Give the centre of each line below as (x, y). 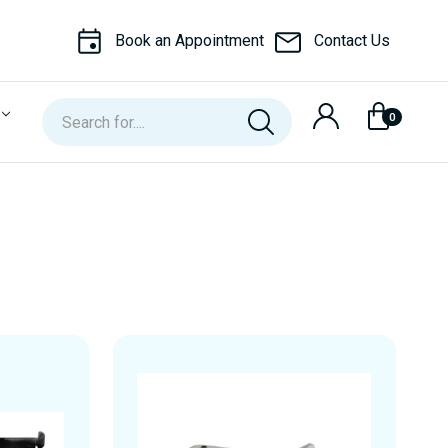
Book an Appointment (189, 40)
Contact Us (352, 40)
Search (66, 109)
